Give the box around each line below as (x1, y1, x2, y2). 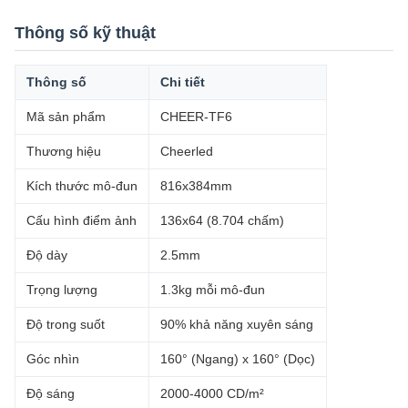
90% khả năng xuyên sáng (160, 317, 313, 331)
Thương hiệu (26, 144, 101, 158)
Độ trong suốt (26, 317, 105, 331)
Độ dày (26, 248, 67, 262)
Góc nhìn (26, 352, 79, 366)
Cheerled (160, 144, 213, 158)
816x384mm (160, 178, 232, 193)
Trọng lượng (26, 282, 97, 297)
